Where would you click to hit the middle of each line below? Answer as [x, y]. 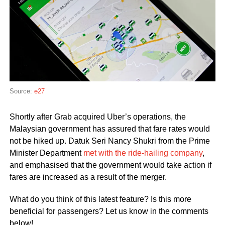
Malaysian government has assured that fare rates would [109, 129]
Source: [22, 91]
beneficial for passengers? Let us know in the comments [109, 211]
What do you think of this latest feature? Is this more [100, 199]
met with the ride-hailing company [143, 153]
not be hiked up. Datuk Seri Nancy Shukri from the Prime [109, 141]
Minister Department [46, 153]
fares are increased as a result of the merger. [88, 177]
